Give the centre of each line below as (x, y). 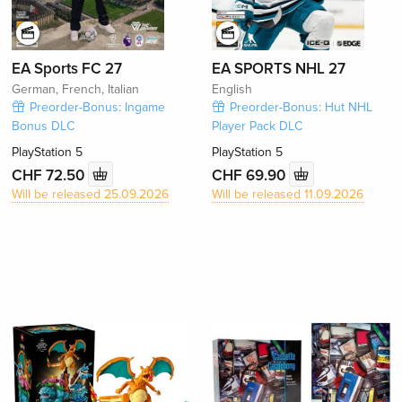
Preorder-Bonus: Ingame (98, 108)
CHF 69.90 (250, 175)
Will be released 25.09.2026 (91, 195)
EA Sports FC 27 (67, 69)
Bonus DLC (44, 127)
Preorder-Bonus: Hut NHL (301, 108)
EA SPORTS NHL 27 (278, 69)
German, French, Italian (76, 90)
